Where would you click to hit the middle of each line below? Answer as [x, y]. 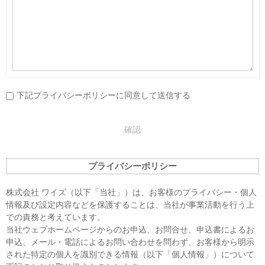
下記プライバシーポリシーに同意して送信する [104, 95]
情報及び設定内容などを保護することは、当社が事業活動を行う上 [130, 205]
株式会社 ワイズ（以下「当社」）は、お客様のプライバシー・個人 [131, 192]
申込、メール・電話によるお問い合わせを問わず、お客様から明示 [130, 242]
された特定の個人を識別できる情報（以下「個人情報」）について [130, 254]
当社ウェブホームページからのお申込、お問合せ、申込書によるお [130, 230]
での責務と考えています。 [56, 217]
